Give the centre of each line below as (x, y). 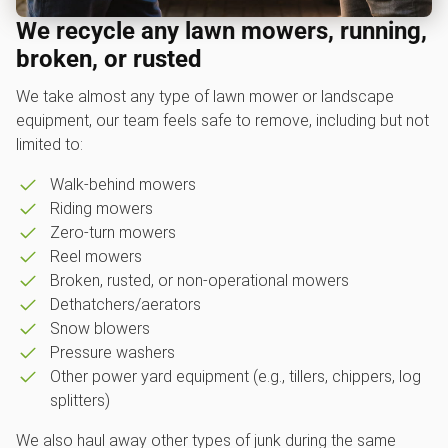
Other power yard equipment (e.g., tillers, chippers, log (235, 377)
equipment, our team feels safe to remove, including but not (222, 121)
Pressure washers (112, 353)
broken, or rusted (109, 59)
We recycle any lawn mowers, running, (221, 31)
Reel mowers (95, 257)
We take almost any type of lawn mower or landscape (205, 97)
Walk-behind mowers (122, 185)
